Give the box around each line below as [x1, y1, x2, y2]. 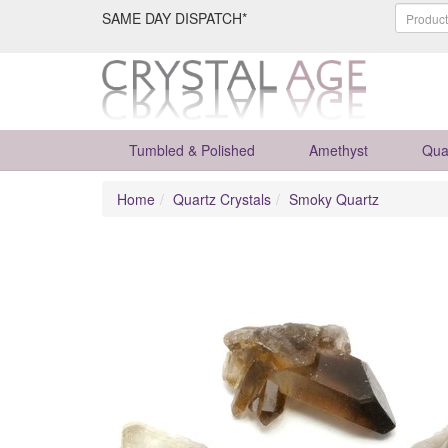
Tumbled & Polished [129, 140, 255, 160]
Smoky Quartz [289, 189, 379, 209]
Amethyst [309, 140, 368, 160]
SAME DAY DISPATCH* [102, 8, 247, 28]
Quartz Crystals [173, 189, 271, 209]
